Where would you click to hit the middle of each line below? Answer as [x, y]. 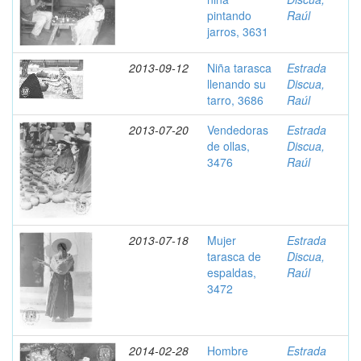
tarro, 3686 [235, 100]
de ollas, [228, 146]
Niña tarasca [239, 68]
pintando [229, 15]
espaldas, [232, 272]
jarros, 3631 [238, 31]
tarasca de [234, 256]
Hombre [228, 351]
